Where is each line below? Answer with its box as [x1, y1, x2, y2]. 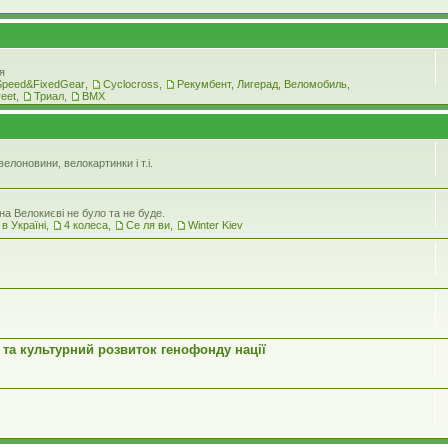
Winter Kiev [188, 218, 243, 231]
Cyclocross [103, 77, 159, 90]
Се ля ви [126, 218, 170, 231]
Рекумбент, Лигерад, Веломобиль [177, 77, 347, 90]
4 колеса [64, 218, 108, 231]
